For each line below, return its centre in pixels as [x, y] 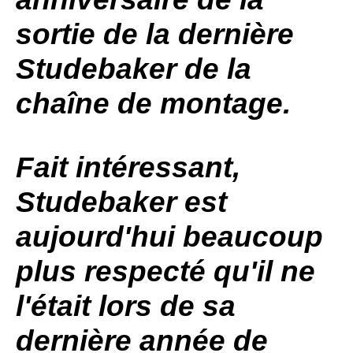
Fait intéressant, [128, 167]
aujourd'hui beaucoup [169, 237]
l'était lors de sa [126, 306]
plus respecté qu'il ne [165, 271]
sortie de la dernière [155, 34]
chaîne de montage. [157, 104]
